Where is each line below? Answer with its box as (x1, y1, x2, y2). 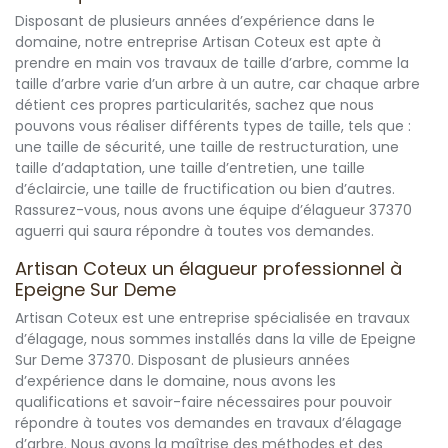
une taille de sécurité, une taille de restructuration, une (15, 137, 399, 158)
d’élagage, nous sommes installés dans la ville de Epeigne (15, 329, 416, 350)
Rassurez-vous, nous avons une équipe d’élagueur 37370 (15, 200, 412, 221)
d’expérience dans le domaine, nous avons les (15, 371, 336, 392)
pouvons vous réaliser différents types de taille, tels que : (15, 116, 411, 137)
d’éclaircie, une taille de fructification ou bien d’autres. (15, 179, 395, 200)
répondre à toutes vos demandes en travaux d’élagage (15, 413, 402, 434)
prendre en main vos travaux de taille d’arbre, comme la (15, 53, 409, 74)
